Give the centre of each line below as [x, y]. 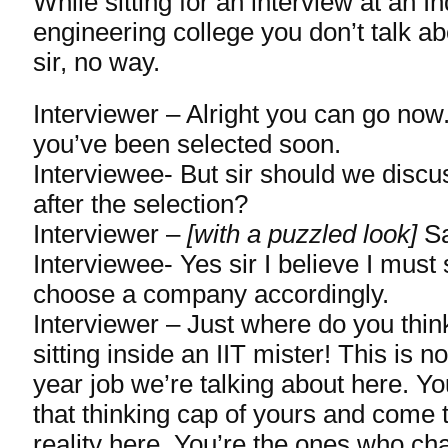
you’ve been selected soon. [187, 144]
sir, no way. [96, 62]
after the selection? [140, 204]
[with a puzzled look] [302, 234]
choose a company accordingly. [211, 294]
